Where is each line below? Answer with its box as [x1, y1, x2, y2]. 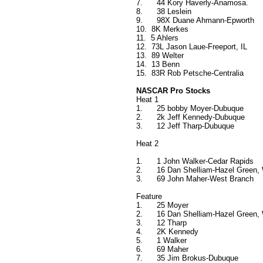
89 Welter [151, 51, 184, 60]
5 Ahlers [151, 33, 178, 43]
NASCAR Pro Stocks [136, 86, 210, 96]
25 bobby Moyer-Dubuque [157, 104, 244, 113]
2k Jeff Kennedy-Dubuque [157, 113, 245, 122]
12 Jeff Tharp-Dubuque [157, 122, 234, 131]
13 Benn [151, 60, 180, 69]
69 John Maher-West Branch [157, 174, 254, 184]
